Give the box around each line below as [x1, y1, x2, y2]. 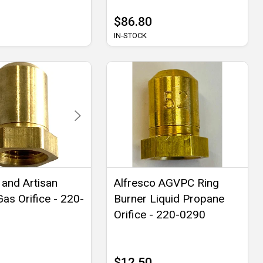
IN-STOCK [113, 31, 147, 40]
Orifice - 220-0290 [113, 208, 205, 222]
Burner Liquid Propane [113, 192, 224, 206]
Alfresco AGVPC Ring [113, 176, 219, 190]
